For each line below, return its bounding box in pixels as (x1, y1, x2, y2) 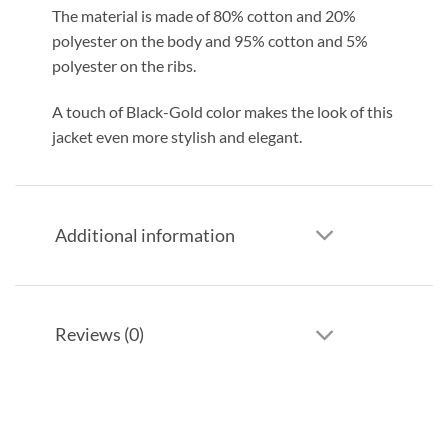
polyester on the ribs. (51, 55, 196, 75)
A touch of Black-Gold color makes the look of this (51, 101, 393, 121)
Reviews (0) (55, 324, 145, 345)
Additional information (55, 224, 236, 246)
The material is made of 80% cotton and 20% (51, 5, 356, 25)
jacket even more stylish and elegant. (51, 126, 302, 146)
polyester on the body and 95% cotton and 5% (51, 30, 368, 50)
